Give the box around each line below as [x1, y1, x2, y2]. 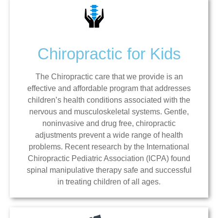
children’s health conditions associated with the [28, 95, 190, 104]
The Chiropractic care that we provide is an [35, 72, 183, 81]
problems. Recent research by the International [29, 142, 189, 151]
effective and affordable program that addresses [27, 84, 191, 92]
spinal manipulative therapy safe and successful [26, 165, 192, 174]
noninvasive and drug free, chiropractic [42, 119, 176, 127]
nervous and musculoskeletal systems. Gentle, [29, 107, 189, 116]
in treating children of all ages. [57, 177, 161, 186]
